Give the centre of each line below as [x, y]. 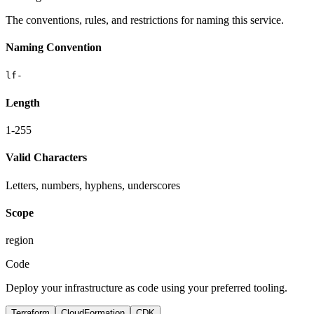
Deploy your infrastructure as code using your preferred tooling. [146, 288]
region [20, 240]
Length [23, 102]
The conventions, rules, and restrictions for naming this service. [145, 20]
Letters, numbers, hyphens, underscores [93, 185]
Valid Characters [46, 158]
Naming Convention [54, 48]
